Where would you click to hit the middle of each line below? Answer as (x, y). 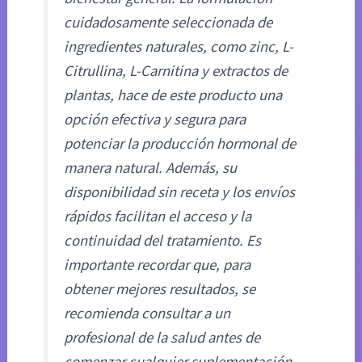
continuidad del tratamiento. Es (163, 241)
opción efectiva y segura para (155, 120)
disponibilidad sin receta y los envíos (180, 192)
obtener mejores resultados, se (160, 289)
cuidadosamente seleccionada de (168, 23)
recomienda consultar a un (147, 314)
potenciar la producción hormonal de (180, 144)
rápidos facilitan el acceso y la (158, 217)
